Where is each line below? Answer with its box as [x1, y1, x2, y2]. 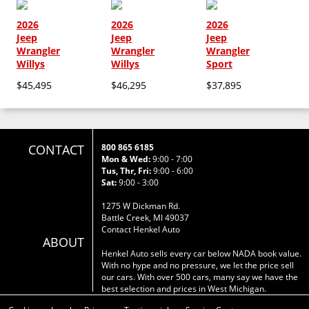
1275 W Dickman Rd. [101, 199, 181, 212]
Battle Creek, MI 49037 [101, 211, 190, 223]
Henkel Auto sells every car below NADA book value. [101, 247, 302, 259]
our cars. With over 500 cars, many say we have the [101, 270, 299, 283]
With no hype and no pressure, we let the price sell [101, 259, 295, 271]
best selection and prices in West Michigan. [101, 282, 267, 295]
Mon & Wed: [101, 152, 151, 165]
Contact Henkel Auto [101, 223, 181, 235]
